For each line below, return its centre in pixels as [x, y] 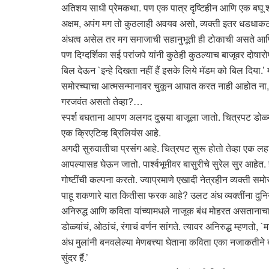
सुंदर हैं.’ [75, 258]
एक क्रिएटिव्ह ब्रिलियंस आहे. [111, 133]
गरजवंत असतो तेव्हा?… [102, 101]
